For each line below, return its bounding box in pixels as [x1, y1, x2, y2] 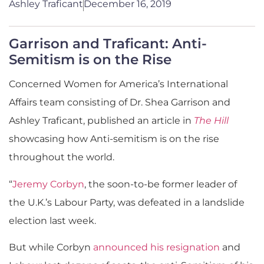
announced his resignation [93, 242, 220, 253]
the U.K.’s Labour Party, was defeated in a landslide [9, 196, 245, 208]
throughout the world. [9, 151, 114, 163]
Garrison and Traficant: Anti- [9, 35, 207, 52]
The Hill [194, 115, 229, 127]
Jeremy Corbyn [12, 178, 84, 190]
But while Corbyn [9, 242, 93, 253]
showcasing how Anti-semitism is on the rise [9, 133, 219, 145]
